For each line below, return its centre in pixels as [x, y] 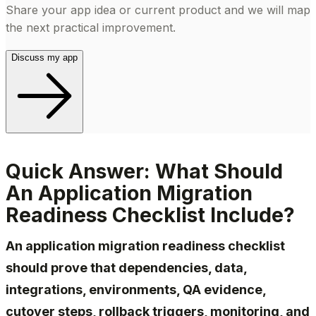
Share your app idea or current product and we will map [158, 10]
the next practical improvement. [91, 28]
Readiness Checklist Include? [150, 214]
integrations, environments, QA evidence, [136, 290]
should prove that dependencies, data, [126, 268]
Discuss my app [44, 58]
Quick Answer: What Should [144, 171]
